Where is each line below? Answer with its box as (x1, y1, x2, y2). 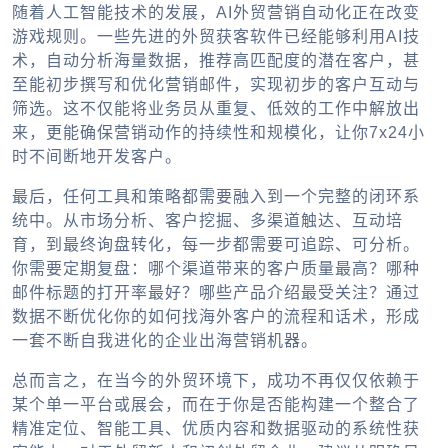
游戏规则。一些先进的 (12, 27, 182, 45)
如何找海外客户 (148, 307, 267, 325)
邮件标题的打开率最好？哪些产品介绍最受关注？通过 (12, 283, 420, 301)
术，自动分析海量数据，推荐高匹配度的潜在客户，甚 (12, 51, 420, 69)
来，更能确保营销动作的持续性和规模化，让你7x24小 (12, 123, 425, 141)
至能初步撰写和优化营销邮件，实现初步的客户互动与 (12, 75, 420, 93)
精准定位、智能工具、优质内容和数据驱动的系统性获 (12, 419, 420, 437)
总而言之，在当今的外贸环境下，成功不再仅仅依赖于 (12, 371, 420, 389)
